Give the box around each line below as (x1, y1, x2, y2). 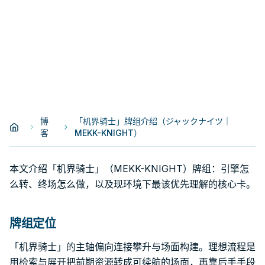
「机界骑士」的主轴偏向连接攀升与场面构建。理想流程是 (9, 241, 256, 253)
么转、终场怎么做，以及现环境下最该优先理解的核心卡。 (9, 178, 256, 190)
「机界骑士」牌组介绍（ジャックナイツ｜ (74, 116, 231, 126)
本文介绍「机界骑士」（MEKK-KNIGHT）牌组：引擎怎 (9, 163, 249, 174)
